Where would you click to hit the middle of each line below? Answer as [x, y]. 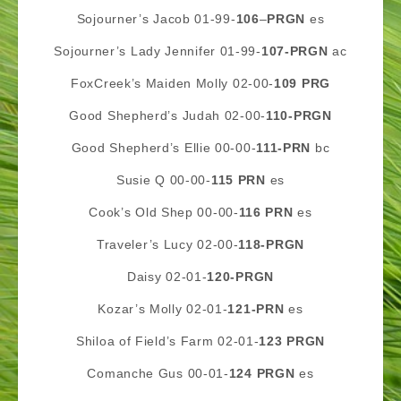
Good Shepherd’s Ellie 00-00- [164, 148]
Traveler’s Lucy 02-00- [167, 244]
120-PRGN [240, 277]
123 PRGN [292, 341]
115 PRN [240, 180]
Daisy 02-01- [167, 277]
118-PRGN [271, 244]
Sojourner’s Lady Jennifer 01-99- [158, 51]
